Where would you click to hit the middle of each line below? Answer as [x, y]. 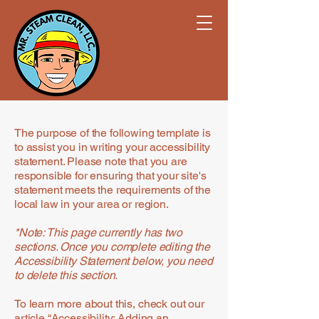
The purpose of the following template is [113, 133]
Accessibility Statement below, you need [114, 261]
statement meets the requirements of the [113, 190]
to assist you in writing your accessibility [113, 147]
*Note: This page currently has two [98, 232]
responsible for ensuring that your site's [110, 176]
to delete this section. [66, 275]
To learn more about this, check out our [109, 304]
